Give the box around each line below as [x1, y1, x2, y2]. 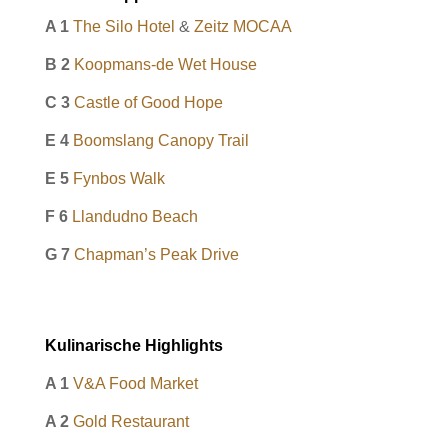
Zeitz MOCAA [193, 18, 292, 35]
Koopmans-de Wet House [73, 56, 257, 73]
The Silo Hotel [72, 18, 175, 35]
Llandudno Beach [71, 208, 198, 225]
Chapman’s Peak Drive [73, 246, 239, 263]
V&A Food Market [72, 375, 198, 392]
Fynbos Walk [72, 170, 165, 187]
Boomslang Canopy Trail [72, 132, 249, 149]
